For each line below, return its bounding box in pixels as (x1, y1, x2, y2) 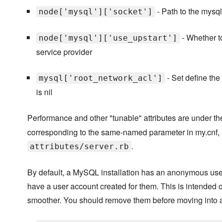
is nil (36, 86, 53, 98)
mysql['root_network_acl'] (38, 73, 163, 83)
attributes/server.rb (30, 142, 129, 152)
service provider (36, 46, 92, 58)
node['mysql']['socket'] (38, 7, 153, 17)
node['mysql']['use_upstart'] (38, 33, 177, 43)
